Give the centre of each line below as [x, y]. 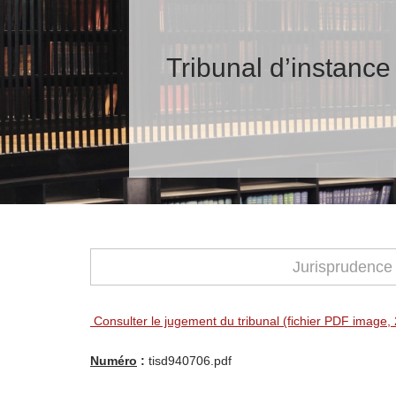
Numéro [114, 361]
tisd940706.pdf [188, 361]
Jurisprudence [342, 267]
